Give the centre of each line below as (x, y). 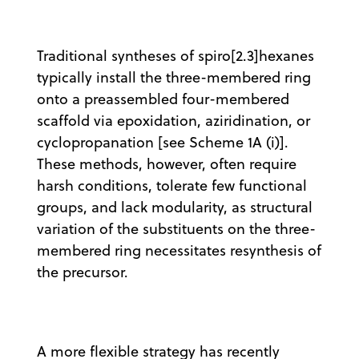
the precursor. (87, 272)
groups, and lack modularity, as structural (175, 207)
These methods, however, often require (167, 163)
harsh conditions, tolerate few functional (172, 185)
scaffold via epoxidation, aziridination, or (173, 120)
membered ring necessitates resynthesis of (179, 250)
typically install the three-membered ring (174, 77)
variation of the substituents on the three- (176, 228)
